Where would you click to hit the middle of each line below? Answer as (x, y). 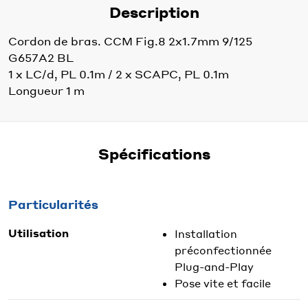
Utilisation (38, 233)
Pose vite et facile (223, 283)
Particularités (53, 204)
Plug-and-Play (214, 266)
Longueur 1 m (46, 90)
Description (154, 12)
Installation (206, 233)
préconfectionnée (223, 250)
